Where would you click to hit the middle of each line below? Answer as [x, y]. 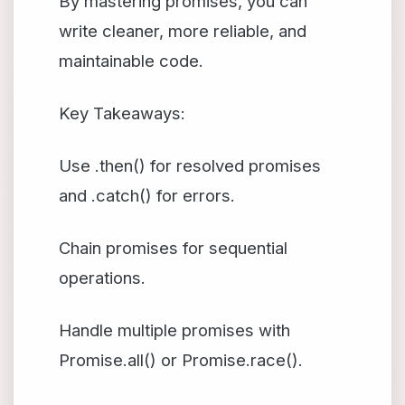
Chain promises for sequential [173, 248]
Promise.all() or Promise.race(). [181, 360]
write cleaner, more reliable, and [183, 31]
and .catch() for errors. [147, 195]
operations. [102, 278]
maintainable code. [131, 61]
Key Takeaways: [122, 113]
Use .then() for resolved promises [190, 165]
